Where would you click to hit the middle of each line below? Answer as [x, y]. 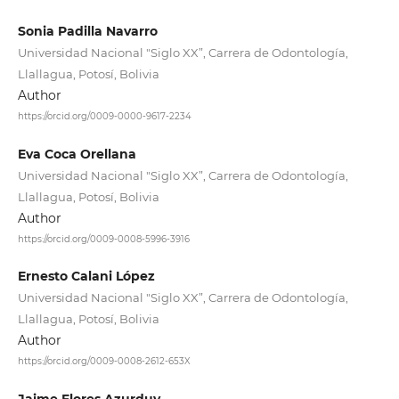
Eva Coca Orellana [77, 154]
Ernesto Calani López [86, 277]
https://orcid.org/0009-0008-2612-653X [104, 361]
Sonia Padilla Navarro [87, 31]
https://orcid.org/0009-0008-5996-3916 [103, 239]
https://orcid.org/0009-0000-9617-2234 [104, 116]
